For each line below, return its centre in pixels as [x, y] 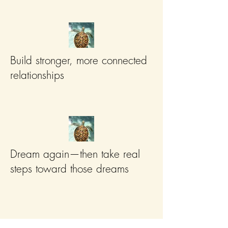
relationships [37, 75]
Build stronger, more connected [79, 60]
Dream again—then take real [75, 154]
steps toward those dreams [69, 169]
